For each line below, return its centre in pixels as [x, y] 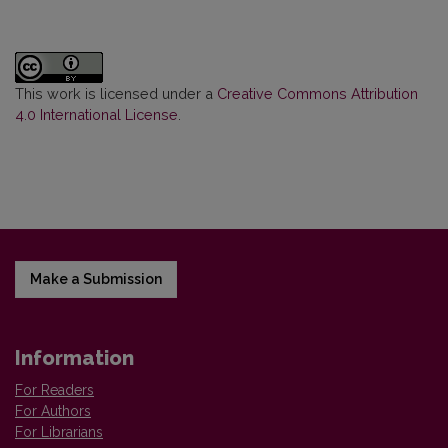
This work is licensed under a [116, 93]
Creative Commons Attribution [317, 93]
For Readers [54, 390]
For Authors [53, 411]
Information [74, 358]
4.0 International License [96, 114]
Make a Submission [96, 279]
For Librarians [59, 432]
